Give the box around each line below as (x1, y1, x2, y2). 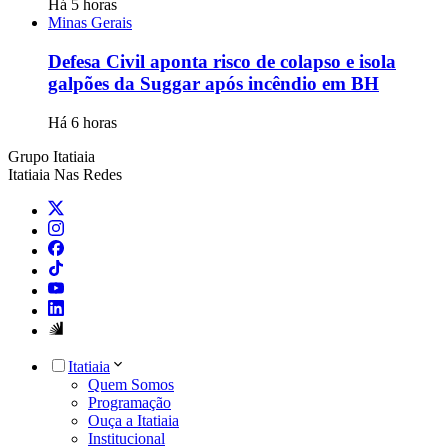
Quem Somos (88, 375, 174, 393)
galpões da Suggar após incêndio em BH (48, 73, 379, 95)
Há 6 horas (48, 113, 117, 131)
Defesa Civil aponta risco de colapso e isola (48, 51, 396, 73)
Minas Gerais (48, 14, 132, 32)
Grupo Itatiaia (8, 147, 95, 165)
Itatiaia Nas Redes (8, 165, 122, 183)
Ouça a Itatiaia (88, 411, 179, 429)
